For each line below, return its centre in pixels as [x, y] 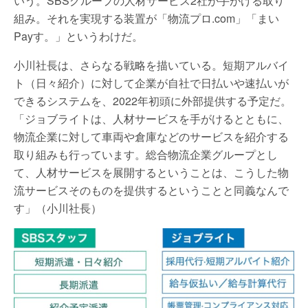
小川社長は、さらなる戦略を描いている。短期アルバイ [151, 65]
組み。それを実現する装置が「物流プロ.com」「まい [146, 19]
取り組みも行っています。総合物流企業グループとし [146, 155]
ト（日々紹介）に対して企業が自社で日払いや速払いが [151, 83]
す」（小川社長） [58, 208]
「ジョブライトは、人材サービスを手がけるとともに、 [151, 119]
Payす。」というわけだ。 [78, 36]
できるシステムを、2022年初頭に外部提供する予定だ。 [153, 101]
